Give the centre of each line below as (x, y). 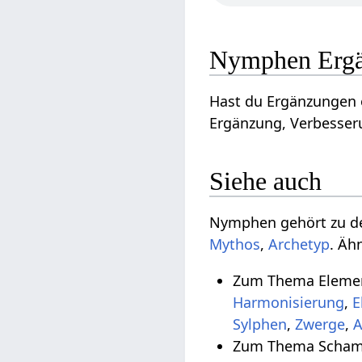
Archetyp (299, 244)
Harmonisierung (289, 303)
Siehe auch (266, 181)
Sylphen (260, 324)
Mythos (235, 244)
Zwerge (320, 324)
